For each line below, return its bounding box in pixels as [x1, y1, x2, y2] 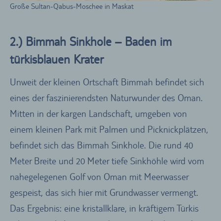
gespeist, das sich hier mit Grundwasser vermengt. [10, 186, 198, 198]
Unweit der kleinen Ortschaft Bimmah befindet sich [10, 76, 204, 87]
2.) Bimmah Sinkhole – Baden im [10, 35, 172, 49]
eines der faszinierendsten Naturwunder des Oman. [10, 92, 203, 103]
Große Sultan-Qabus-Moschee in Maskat [10, 2, 134, 11]
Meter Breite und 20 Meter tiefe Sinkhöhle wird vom [10, 155, 204, 166]
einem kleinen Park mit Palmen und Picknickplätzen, [10, 123, 208, 135]
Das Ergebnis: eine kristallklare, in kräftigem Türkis [10, 202, 199, 214]
